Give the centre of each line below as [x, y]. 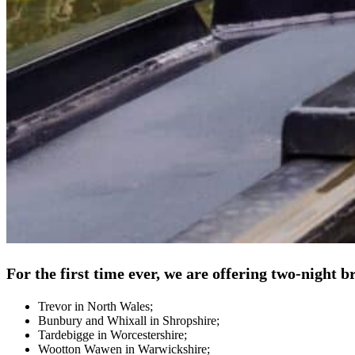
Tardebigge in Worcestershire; [113, 335]
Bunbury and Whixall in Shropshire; [129, 321]
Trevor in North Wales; [95, 307]
